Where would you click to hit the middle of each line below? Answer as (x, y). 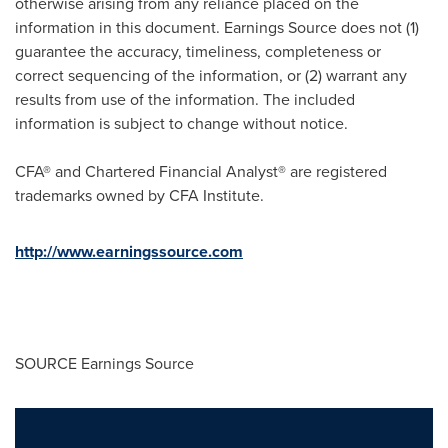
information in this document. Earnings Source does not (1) (217, 27)
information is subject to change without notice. (181, 123)
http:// (36, 251)
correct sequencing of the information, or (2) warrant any (211, 75)
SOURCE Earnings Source (104, 363)
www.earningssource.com (150, 251)
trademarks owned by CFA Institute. (139, 195)
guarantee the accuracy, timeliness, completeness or (198, 51)
